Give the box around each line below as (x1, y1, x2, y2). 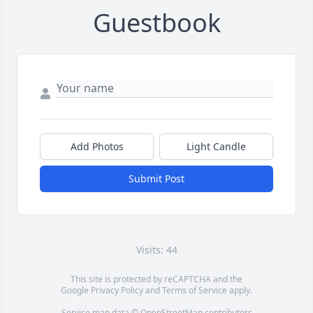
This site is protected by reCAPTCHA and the (71, 273, 242, 286)
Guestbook (92, 6, 221, 41)
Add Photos (70, 140, 124, 154)
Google (61, 284, 91, 297)
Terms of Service (162, 284, 227, 297)
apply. (227, 284, 252, 297)
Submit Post (129, 172, 184, 186)
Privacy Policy (91, 284, 143, 297)
